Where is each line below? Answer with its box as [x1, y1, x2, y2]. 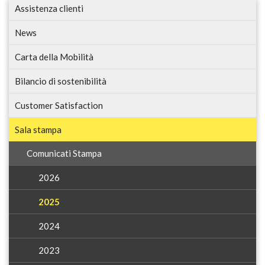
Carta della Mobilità [15, 51, 93, 62]
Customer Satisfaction [15, 100, 103, 111]
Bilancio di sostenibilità [15, 76, 106, 86]
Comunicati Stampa [27, 148, 102, 159]
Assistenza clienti [15, 3, 83, 14]
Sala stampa [15, 124, 62, 135]
